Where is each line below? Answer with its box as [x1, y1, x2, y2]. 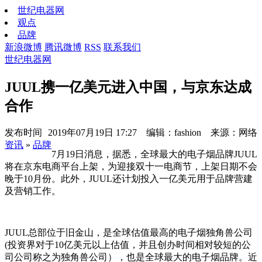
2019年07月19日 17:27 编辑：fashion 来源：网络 [48, 127, 257, 137]
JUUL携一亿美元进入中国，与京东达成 [5, 79, 251, 95]
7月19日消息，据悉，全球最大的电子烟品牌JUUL [51, 149, 257, 159]
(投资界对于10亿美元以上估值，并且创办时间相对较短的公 [5, 239, 251, 250]
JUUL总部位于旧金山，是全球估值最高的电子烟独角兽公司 [5, 227, 253, 237]
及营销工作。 [5, 185, 61, 196]
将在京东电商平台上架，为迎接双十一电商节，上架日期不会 [5, 161, 257, 171]
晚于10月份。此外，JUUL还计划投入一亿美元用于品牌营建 [5, 173, 253, 184]
